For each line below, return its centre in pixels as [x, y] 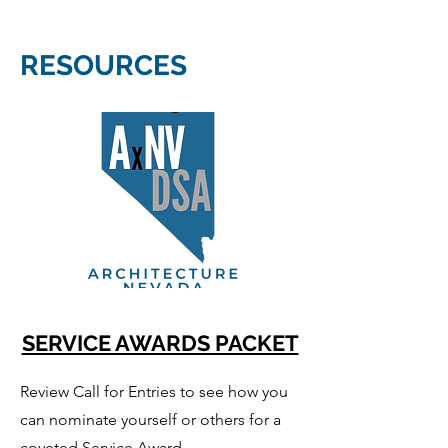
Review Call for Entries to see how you [154, 391]
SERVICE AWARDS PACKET [160, 342]
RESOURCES [103, 65]
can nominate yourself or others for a [150, 419]
